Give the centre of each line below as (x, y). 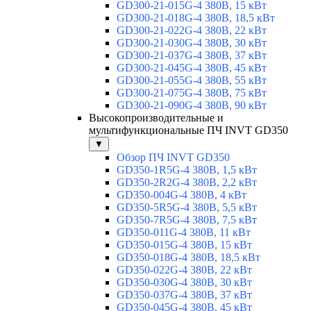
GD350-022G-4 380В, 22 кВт (184, 270)
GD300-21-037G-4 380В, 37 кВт (192, 56)
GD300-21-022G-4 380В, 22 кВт (192, 31)
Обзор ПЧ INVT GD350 (173, 158)
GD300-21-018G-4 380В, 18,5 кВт (196, 18)
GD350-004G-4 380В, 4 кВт (182, 195)
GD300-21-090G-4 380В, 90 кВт (192, 106)
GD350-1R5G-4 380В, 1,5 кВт (187, 170)
